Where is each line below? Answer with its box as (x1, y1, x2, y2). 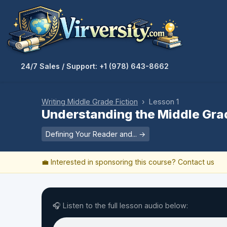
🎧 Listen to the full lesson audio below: (53, 201, 188, 210)
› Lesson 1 (138, 97, 179, 106)
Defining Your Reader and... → (46, 129, 145, 138)
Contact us (178, 157, 214, 166)
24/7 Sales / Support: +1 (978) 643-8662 (21, 61, 169, 70)
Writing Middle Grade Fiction (42, 97, 138, 106)
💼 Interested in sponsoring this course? (42, 157, 178, 166)
